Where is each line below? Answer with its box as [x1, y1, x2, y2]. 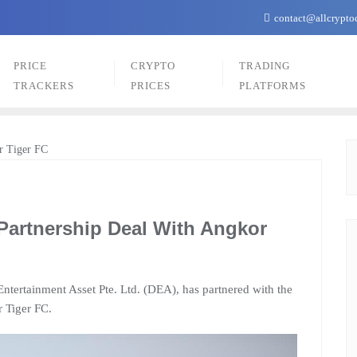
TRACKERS [14, 80, 75, 92]
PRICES [130, 80, 171, 92]
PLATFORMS [238, 80, 306, 92]
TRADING [238, 60, 290, 72]
